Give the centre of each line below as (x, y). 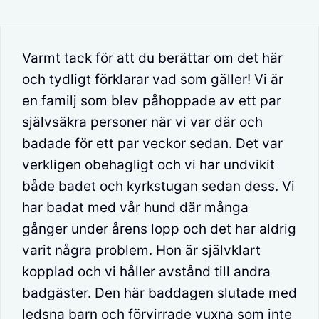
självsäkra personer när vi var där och (142, 122)
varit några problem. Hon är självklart (141, 250)
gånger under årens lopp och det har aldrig (159, 229)
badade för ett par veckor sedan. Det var (152, 143)
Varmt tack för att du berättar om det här (152, 58)
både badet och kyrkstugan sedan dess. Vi (158, 186)
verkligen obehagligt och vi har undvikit (148, 164)
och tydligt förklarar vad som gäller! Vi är (153, 79)
